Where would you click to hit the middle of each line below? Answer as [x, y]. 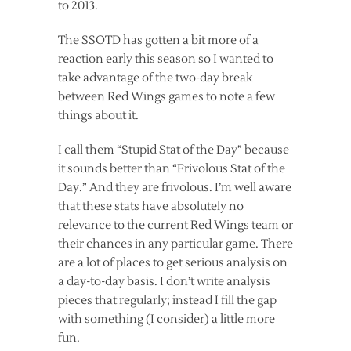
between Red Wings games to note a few [166, 96]
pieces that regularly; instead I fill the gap [167, 300]
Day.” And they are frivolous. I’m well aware [175, 187]
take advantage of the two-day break [155, 78]
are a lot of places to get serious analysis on [173, 262]
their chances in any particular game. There [175, 244]
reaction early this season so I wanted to [166, 59]
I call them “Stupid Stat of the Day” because [174, 150]
